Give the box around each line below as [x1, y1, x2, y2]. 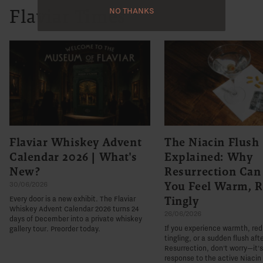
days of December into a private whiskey [9, 214, 142, 223]
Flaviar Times [9, 5, 126, 27]
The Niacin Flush [164, 134, 259, 149]
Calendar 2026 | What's [9, 149, 137, 164]
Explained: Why [164, 149, 253, 164]
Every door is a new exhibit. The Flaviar [9, 194, 136, 203]
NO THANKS [109, 5, 154, 16]
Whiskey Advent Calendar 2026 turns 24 [9, 204, 139, 213]
